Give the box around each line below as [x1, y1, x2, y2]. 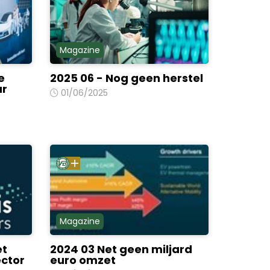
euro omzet [50, 253, 116, 268]
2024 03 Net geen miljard [50, 242, 193, 257]
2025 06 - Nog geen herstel [50, 71, 204, 86]
